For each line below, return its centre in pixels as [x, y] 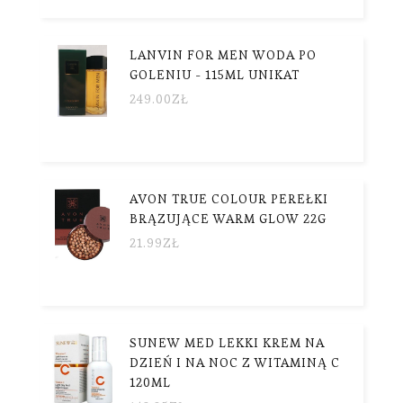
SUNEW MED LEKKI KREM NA [227, 342]
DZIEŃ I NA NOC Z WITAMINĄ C [235, 362]
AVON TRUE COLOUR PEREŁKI [229, 198]
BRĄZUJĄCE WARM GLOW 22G [228, 218]
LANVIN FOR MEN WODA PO [223, 54]
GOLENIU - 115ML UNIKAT [215, 74]
